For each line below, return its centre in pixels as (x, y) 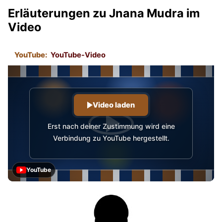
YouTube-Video (78, 55)
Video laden (114, 105)
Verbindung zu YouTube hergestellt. (111, 138)
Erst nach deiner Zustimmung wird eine (111, 126)
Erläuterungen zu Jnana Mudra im (104, 13)
